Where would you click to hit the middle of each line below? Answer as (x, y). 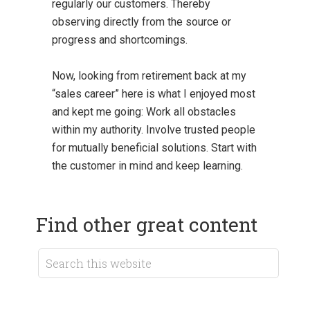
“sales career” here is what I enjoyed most (153, 94)
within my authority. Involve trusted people (153, 130)
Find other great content (147, 225)
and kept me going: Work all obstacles (144, 112)
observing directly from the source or (141, 22)
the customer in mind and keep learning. (147, 166)
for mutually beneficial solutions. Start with (154, 148)
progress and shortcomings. (119, 40)
